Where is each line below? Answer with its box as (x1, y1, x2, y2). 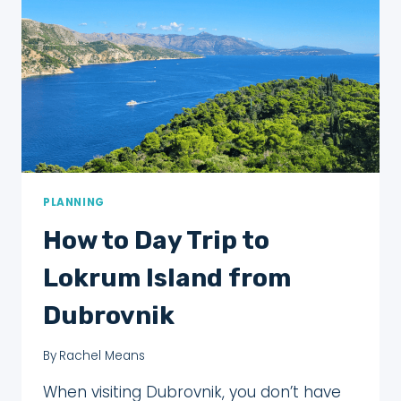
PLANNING (43, 194, 105, 209)
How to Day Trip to (43, 225, 269, 255)
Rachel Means (59, 347, 146, 365)
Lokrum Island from (43, 262, 291, 293)
